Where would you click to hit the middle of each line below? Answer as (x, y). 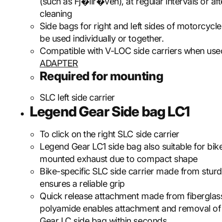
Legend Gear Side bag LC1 (110, 111)
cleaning (56, 14)
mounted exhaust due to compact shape (119, 159)
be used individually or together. (102, 38)
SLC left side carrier (77, 97)
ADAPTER (59, 63)
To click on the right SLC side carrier (110, 134)
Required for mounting (101, 76)
